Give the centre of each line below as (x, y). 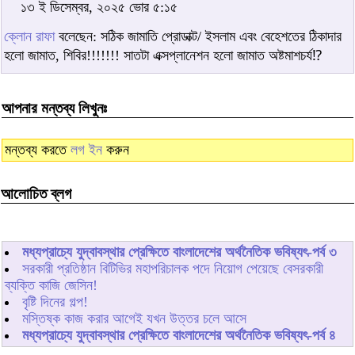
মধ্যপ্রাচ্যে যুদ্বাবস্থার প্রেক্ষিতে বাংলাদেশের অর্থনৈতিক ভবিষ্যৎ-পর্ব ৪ (179, 335)
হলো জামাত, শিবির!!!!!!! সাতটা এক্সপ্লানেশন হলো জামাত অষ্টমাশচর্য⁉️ (163, 55)
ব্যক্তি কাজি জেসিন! (51, 285)
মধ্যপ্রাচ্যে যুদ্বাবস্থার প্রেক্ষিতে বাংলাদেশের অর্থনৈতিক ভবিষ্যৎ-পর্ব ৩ (179, 252)
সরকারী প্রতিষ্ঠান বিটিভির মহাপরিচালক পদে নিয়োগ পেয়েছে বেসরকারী (173, 268)
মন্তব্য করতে (38, 149)
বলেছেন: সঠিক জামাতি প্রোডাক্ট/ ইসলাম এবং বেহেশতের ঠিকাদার (198, 36)
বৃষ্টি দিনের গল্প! (55, 302)
